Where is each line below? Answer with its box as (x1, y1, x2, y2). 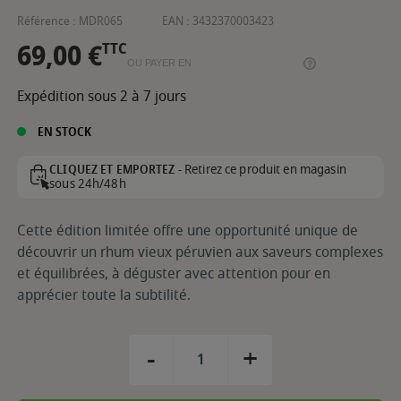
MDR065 (79, 13, 123, 30)
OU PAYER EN (127, 57, 192, 69)
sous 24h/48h (49, 174, 126, 193)
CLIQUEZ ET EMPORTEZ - (49, 160, 182, 178)
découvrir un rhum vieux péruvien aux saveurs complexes (17, 241, 383, 263)
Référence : (17, 13, 75, 30)
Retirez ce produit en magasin (181, 159, 346, 179)
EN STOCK (34, 123, 91, 141)
